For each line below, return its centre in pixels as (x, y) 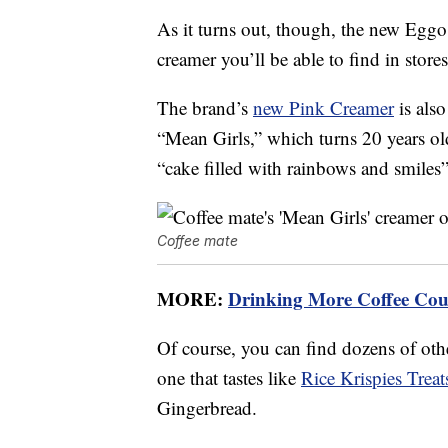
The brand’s (205, 108)
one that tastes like (229, 378)
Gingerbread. (207, 408)
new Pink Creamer (323, 108)
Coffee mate (197, 241)
